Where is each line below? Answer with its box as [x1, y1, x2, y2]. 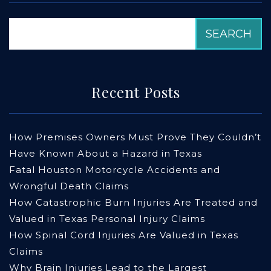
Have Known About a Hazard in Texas [9, 148, 202, 160]
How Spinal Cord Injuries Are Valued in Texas [9, 229, 238, 241]
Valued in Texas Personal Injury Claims [9, 213, 205, 225]
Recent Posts [91, 82, 180, 102]
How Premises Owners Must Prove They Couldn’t [9, 131, 261, 143]
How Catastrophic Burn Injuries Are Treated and [9, 197, 258, 209]
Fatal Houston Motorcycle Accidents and [9, 164, 220, 176]
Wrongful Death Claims [9, 180, 129, 192]
